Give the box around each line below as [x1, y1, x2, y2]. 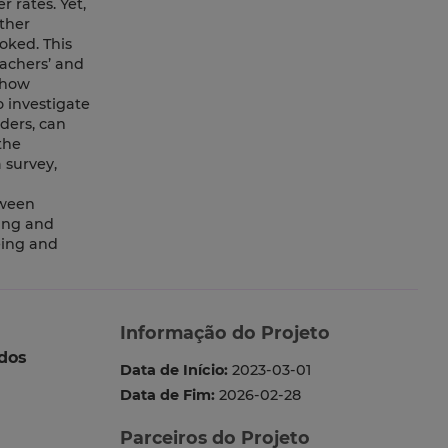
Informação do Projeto [119, 322, 330, 344]
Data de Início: [119, 361, 228, 380]
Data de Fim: [119, 386, 215, 405]
